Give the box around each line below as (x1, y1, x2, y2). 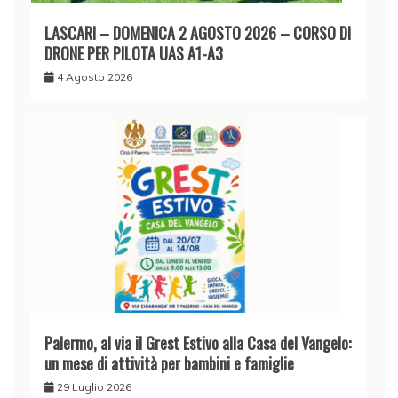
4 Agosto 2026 (57, 70, 132, 84)
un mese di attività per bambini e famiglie (44, 352, 294, 375)
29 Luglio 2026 (57, 380, 131, 394)
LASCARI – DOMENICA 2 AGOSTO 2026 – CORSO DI (44, 21, 351, 44)
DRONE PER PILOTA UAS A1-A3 (44, 42, 223, 65)
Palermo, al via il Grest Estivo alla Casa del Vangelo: (44, 331, 351, 354)
